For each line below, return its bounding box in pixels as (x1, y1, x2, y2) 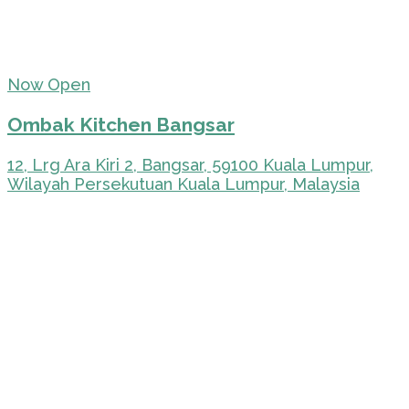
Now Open (7, 74, 90, 94)
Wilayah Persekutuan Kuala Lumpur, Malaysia (7, 173, 360, 194)
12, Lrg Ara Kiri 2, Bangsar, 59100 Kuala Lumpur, (7, 154, 373, 174)
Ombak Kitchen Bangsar (7, 112, 235, 136)
